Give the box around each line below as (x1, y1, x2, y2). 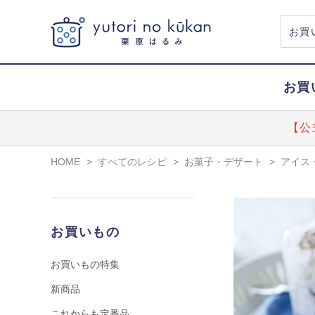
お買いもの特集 (51, 259, 120, 270)
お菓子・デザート (184, 155, 263, 167)
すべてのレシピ (98, 155, 167, 167)
